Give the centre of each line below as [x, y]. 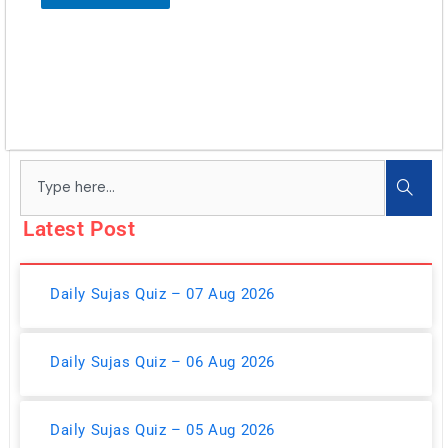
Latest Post [79, 228]
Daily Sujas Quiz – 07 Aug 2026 [162, 293]
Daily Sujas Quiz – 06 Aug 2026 [162, 361]
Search [50, 170]
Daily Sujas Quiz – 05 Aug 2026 [162, 429]
